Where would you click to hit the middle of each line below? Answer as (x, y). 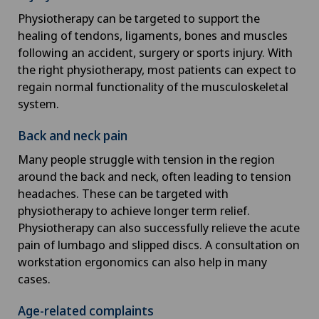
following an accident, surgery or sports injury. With (155, 52)
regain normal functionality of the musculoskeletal (153, 86)
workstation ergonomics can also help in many (142, 261)
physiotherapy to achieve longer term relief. (134, 210)
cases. (36, 278)
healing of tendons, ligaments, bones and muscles (153, 35)
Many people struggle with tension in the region (146, 159)
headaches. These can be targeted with (123, 193)
